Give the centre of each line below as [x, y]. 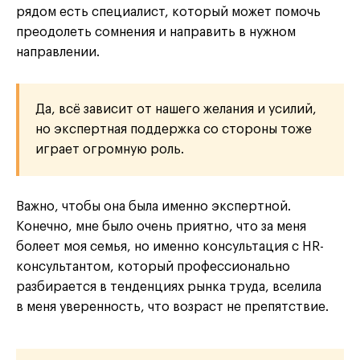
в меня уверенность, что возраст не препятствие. [172, 307]
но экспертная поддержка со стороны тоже [174, 129]
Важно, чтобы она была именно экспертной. [153, 206]
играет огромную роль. [110, 149]
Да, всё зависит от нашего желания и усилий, [176, 109]
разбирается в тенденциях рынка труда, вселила [169, 286]
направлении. [58, 52]
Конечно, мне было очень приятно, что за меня [161, 226]
